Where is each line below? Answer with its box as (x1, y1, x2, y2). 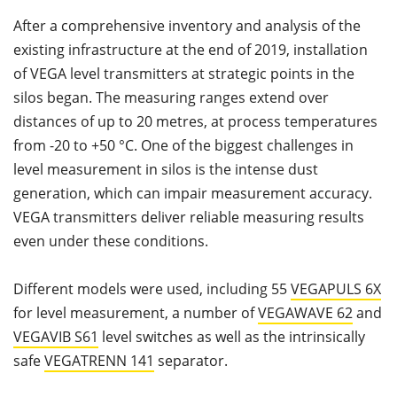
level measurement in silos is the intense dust (13, 159, 318, 179)
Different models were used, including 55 (13, 278, 291, 299)
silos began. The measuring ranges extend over (13, 87, 329, 107)
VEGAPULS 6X (291, 278, 381, 299)
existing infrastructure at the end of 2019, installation (13, 39, 368, 59)
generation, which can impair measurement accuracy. (13, 183, 372, 203)
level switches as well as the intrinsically (98, 326, 365, 346)
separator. (154, 350, 228, 370)
